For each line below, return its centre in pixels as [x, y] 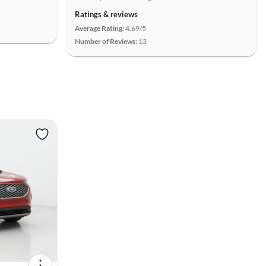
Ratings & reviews [106, 14]
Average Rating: [99, 28]
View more [135, 133]
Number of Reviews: [106, 41]
